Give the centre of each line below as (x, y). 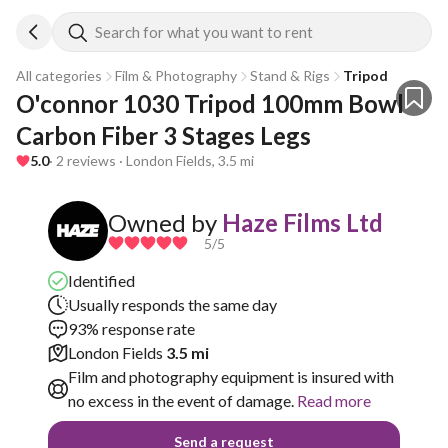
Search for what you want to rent (204, 32)
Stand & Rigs (290, 75)
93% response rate (131, 328)
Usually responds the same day (172, 304)
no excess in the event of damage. (181, 400)
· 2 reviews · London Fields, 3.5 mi (151, 160)
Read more (332, 400)
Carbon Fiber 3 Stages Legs (163, 135)
